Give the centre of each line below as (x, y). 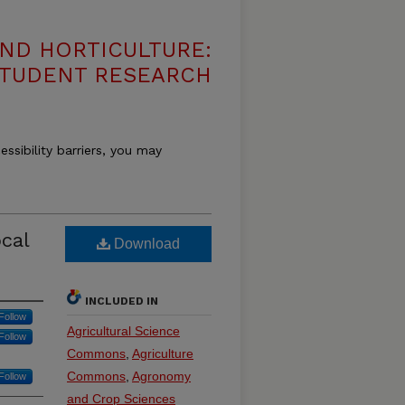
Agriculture (163, 354)
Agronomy (161, 377)
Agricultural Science (123, 331)
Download (145, 244)
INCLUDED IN (122, 301)
